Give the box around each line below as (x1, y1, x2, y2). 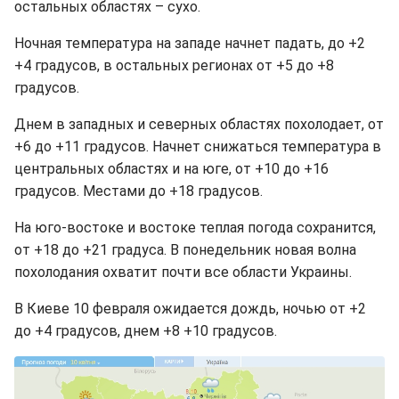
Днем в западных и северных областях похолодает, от (14, 116, 384, 133)
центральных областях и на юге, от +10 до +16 (14, 160, 329, 177)
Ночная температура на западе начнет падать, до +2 (14, 35, 365, 52)
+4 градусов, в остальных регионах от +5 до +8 (14, 57, 334, 74)
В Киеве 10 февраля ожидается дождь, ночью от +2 (14, 300, 366, 317)
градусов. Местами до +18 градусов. (14, 183, 263, 199)
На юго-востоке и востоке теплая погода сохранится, (14, 219, 376, 236)
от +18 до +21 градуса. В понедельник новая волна (14, 241, 356, 258)
